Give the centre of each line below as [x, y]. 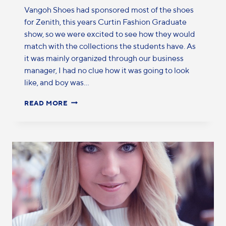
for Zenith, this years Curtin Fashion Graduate [105, 22]
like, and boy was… [57, 82]
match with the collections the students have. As [110, 46]
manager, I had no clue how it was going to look [107, 70]
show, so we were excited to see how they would [110, 34]
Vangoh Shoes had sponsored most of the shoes [109, 10]
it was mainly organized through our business [104, 58]
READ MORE [46, 103]
